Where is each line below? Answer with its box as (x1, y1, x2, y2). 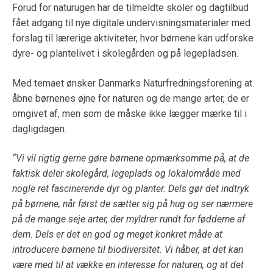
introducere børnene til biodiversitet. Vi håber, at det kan (12, 244, 243, 256)
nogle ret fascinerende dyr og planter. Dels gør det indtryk (12, 183, 249, 195)
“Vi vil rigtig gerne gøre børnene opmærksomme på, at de (12, 152, 249, 165)
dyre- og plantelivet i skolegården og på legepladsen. (12, 47, 238, 59)
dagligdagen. (12, 122, 66, 135)
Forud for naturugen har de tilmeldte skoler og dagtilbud (12, 1, 249, 13)
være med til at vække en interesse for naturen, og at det (12, 259, 244, 271)
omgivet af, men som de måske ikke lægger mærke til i (12, 107, 247, 119)
